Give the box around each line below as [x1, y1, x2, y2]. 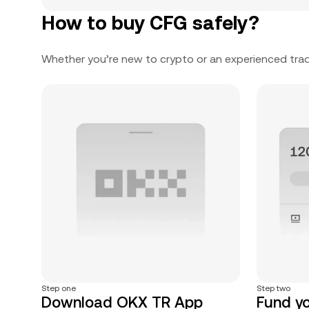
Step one [41, 283, 76, 293]
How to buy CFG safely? [41, 12, 259, 34]
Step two [257, 283, 290, 293]
